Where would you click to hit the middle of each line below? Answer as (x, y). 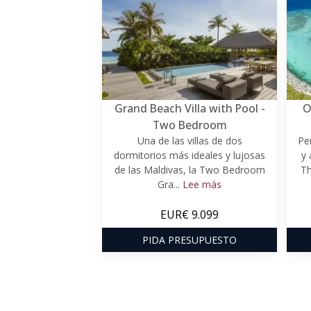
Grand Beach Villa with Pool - (190, 108)
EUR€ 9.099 (190, 214)
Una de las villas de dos (190, 140)
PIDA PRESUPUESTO (190, 239)
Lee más (202, 184)
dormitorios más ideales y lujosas (190, 155)
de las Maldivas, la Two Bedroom (190, 169)
